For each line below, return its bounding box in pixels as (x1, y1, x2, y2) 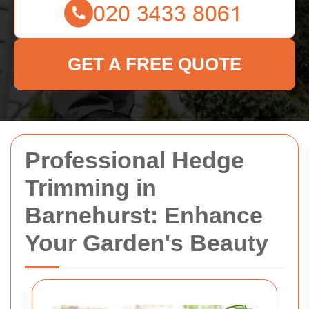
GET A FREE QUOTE (68, 54, 241, 74)
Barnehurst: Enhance (25, 202, 263, 228)
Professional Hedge (25, 147, 244, 173)
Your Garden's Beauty (25, 230, 268, 256)
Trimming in (25, 175, 157, 201)
